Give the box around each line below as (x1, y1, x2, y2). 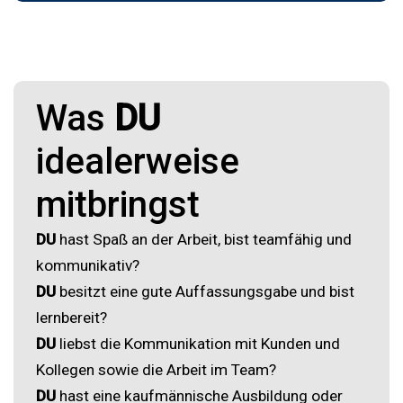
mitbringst (36, 183, 200, 226)
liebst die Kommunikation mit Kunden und (56, 334, 340, 353)
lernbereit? (36, 308, 107, 327)
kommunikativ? (36, 255, 139, 274)
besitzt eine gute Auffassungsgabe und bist (56, 282, 354, 300)
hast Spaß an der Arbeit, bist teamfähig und (56, 229, 352, 248)
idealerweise (36, 139, 239, 183)
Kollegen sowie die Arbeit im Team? (36, 360, 276, 379)
